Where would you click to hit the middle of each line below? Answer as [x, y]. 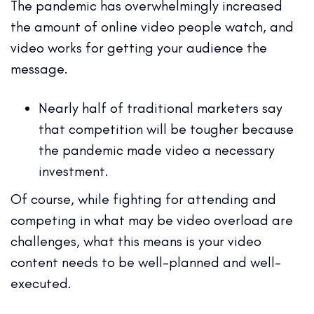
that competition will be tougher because [166, 129]
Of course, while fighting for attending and [143, 199]
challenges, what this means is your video [136, 241]
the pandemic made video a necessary [157, 150]
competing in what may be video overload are [152, 220]
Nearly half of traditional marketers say [161, 108]
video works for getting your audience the [139, 47]
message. [41, 68]
